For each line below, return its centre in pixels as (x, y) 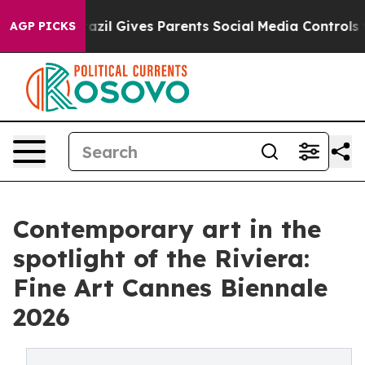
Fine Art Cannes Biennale (170, 288)
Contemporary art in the (167, 229)
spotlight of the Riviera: (161, 258)
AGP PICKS (43, 26)
